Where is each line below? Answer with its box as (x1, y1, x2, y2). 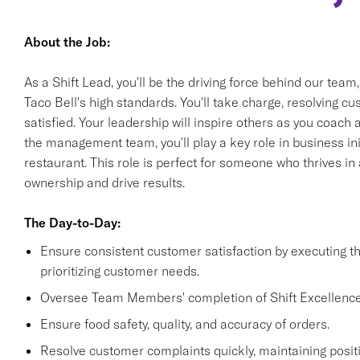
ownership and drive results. (23, 174, 185, 190)
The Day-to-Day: (23, 215, 121, 231)
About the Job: (23, 34, 110, 50)
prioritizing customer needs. (39, 263, 199, 279)
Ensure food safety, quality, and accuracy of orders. (39, 316, 329, 332)
